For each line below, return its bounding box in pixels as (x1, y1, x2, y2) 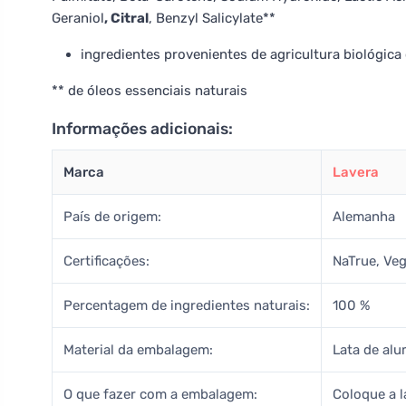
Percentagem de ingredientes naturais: (63, 297, 310, 314)
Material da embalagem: (63, 342, 213, 358)
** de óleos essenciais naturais (52, 82, 247, 99)
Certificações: (63, 253, 150, 269)
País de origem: (63, 208, 161, 225)
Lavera (333, 164, 379, 180)
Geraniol (52, 10, 104, 26)
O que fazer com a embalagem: (63, 386, 257, 402)
